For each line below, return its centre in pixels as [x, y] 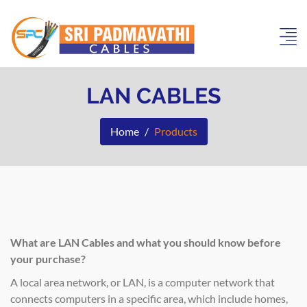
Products [175, 131]
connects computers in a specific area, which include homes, [149, 298]
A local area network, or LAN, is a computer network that [143, 282]
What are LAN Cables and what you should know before [146, 242]
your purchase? [48, 258]
